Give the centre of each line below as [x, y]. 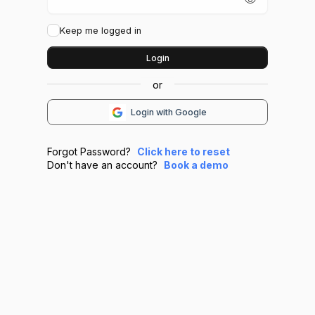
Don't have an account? [104, 165]
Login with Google [168, 112]
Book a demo [197, 165]
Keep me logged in [101, 30]
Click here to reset [184, 152]
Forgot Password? [91, 152]
